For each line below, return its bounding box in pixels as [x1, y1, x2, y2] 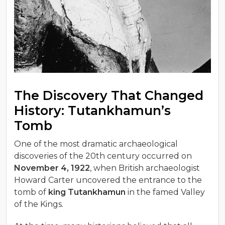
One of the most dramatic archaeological [14, 139, 178, 149]
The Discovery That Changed [14, 87, 203, 103]
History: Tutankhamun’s [14, 102, 171, 118]
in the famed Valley [126, 187, 205, 197]
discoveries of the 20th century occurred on [14, 151, 192, 161]
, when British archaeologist [90, 163, 200, 173]
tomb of [14, 187, 48, 197]
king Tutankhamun [48, 187, 126, 197]
